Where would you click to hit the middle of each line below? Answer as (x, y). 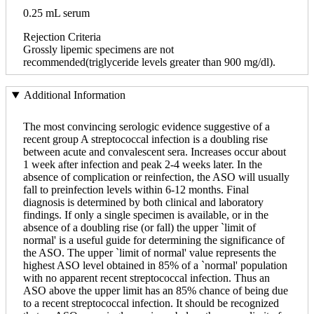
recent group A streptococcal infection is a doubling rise (145, 139)
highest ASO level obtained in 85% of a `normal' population (155, 266)
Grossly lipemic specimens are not (98, 49)
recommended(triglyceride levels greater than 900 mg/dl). (149, 62)
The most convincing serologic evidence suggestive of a (146, 127)
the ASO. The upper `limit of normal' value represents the (150, 253)
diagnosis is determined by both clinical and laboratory (143, 203)
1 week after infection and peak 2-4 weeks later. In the (143, 165)
